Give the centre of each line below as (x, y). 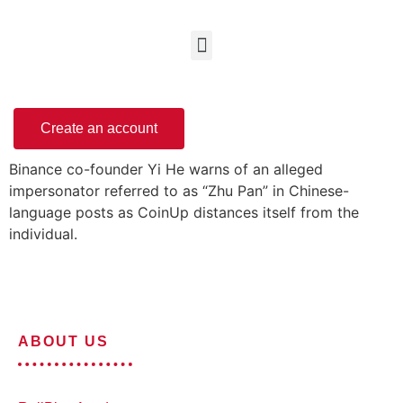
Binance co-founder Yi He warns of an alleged (166, 169)
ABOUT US (63, 341)
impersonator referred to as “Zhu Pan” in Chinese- (179, 191)
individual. (43, 234)
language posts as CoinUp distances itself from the (184, 212)
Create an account (99, 128)
